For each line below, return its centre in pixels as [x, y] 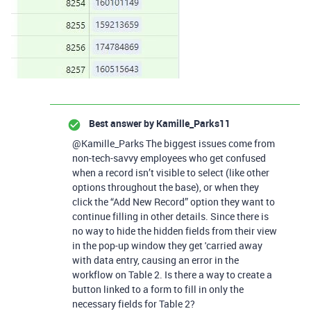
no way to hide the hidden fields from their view [175, 230]
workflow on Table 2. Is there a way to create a [172, 274]
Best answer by [121, 123]
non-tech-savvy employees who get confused [169, 158]
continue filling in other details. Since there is [170, 216]
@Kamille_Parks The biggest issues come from [174, 143]
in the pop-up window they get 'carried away [167, 245]
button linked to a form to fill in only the [158, 289]
